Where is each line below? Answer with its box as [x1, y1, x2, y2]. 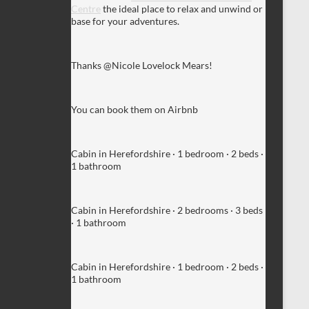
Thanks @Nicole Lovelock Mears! [71, 59, 212, 71]
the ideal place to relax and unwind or [101, 2, 263, 14]
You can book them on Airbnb [71, 103, 198, 115]
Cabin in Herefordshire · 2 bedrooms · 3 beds [71, 203, 263, 216]
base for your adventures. [71, 14, 179, 27]
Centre [71, 2, 101, 14]
